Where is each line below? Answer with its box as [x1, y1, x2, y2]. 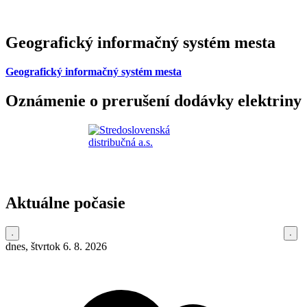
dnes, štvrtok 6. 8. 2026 [5, 240, 107, 252]
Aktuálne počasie [5, 193, 125, 212]
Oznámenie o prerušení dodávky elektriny [5, 92, 302, 110]
